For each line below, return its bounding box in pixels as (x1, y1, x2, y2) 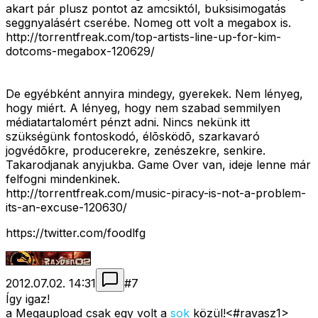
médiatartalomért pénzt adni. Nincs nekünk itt (6, 115, 250, 130)
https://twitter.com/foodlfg (6, 226, 146, 241)
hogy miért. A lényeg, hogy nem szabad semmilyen (6, 101, 280, 116)
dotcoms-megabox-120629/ (6, 44, 155, 59)
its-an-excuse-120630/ (6, 200, 127, 215)
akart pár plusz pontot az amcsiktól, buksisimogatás (6, 1, 286, 16)
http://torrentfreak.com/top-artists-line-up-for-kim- (6, 30, 281, 45)
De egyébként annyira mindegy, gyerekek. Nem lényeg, (6, 87, 303, 102)
